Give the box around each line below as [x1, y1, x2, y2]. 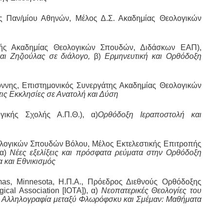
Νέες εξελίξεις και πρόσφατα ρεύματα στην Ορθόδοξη [6, 148, 201, 157]
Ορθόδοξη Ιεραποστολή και [97, 110, 201, 119]
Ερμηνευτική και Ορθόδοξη [105, 52, 201, 61]
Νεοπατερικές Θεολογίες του [101, 186, 201, 195]
